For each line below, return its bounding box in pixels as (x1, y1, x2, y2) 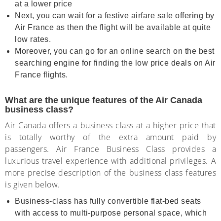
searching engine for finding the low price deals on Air (15, 59, 216, 67)
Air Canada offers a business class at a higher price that (5, 120, 216, 131)
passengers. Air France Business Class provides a (5, 144, 216, 154)
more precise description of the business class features (5, 167, 216, 178)
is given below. (5, 179, 60, 190)
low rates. (15, 35, 51, 43)
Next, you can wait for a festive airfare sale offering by (15, 11, 215, 20)
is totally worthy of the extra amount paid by (5, 132, 216, 143)
